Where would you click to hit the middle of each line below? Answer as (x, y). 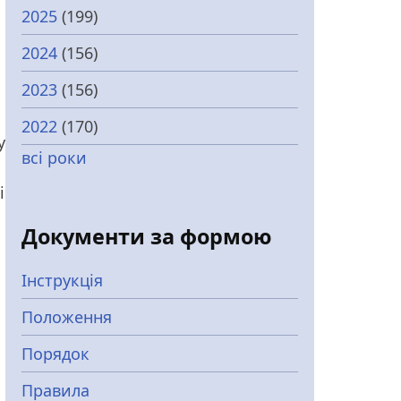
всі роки (54, 158)
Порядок (55, 354)
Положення (67, 317)
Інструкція (62, 280)
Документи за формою (147, 236)
